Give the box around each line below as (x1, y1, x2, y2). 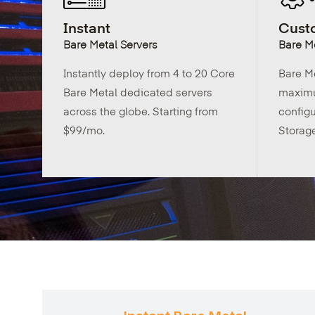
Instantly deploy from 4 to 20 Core (63, 65, 235, 80)
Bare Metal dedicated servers (63, 84, 212, 99)
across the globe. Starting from (63, 103, 218, 118)
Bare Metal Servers (63, 37, 157, 51)
